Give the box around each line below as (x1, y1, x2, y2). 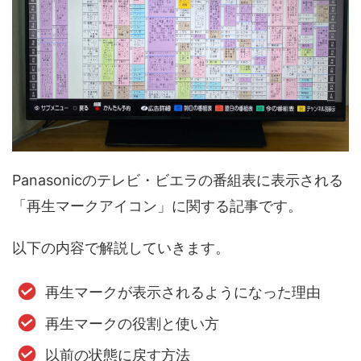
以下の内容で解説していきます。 (12, 239, 230, 256)
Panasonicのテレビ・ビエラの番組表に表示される (12, 171, 343, 189)
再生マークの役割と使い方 (44, 315, 219, 332)
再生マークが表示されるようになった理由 (44, 284, 321, 301)
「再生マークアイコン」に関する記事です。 (12, 197, 302, 214)
